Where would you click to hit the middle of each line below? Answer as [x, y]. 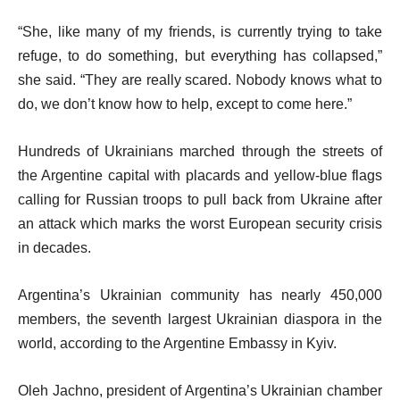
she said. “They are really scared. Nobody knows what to [200, 80]
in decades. [54, 248]
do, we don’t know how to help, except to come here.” [185, 104]
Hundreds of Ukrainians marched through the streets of [200, 151]
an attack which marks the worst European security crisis [200, 224]
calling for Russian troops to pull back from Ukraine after [200, 200]
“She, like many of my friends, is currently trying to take [200, 32]
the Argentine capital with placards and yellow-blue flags [200, 175]
